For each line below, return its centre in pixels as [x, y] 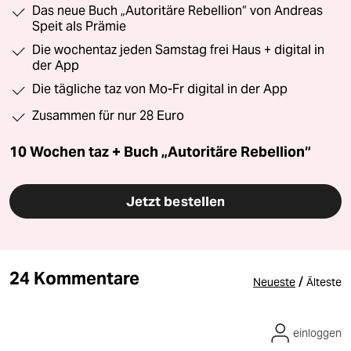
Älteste [324, 282]
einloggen [317, 333]
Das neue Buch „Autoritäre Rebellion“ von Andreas [177, 11]
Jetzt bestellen [175, 202]
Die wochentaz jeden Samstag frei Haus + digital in [178, 50]
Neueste [274, 282]
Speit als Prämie [79, 27]
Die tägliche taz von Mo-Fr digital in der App [160, 89]
